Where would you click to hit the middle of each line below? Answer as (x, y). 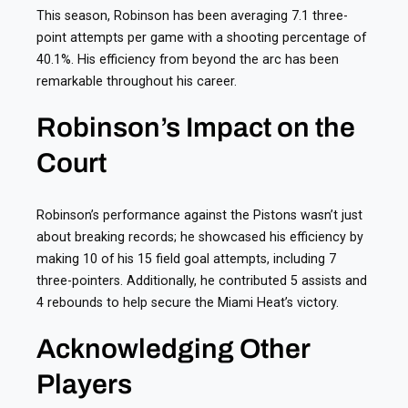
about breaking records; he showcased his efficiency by (200, 236)
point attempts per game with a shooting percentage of (201, 37)
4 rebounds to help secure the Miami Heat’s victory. (188, 302)
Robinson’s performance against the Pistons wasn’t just (199, 214)
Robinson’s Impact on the (196, 127)
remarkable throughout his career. (137, 81)
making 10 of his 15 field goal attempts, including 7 (186, 258)
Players (84, 384)
